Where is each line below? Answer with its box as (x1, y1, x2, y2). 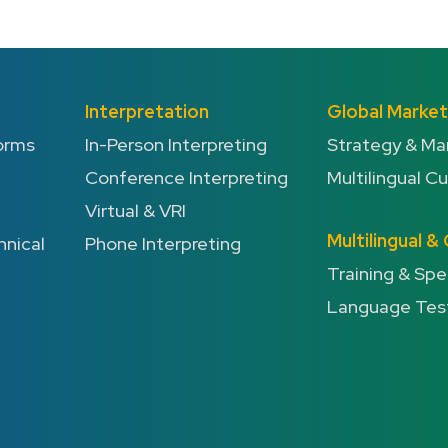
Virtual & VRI (84, 199, 186, 222)
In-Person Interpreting (84, 133, 267, 156)
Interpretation (84, 100, 209, 123)
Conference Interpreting (84, 166, 288, 189)
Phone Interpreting (84, 232, 241, 255)
